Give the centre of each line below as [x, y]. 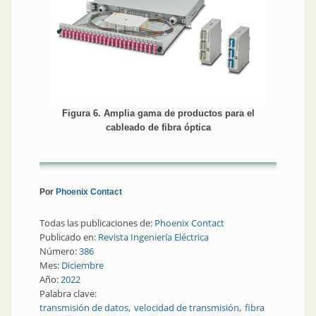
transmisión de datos [84, 308]
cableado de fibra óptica [158, 128]
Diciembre [83, 266]
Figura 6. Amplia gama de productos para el [158, 114]
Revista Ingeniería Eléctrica [153, 237]
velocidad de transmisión [187, 308]
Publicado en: [69, 237]
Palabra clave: [69, 294]
